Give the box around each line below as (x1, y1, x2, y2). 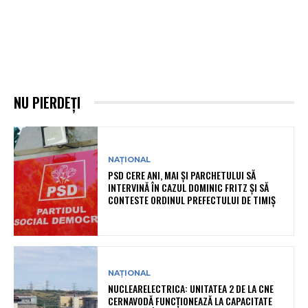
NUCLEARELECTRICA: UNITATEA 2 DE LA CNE (108, 281, 274, 296)
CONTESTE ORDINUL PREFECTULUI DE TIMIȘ (108, 192, 276, 208)
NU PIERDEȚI (14, 91, 80, 113)
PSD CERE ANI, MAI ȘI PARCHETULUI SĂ (108, 168, 256, 183)
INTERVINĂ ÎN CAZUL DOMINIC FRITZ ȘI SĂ (108, 180, 269, 195)
